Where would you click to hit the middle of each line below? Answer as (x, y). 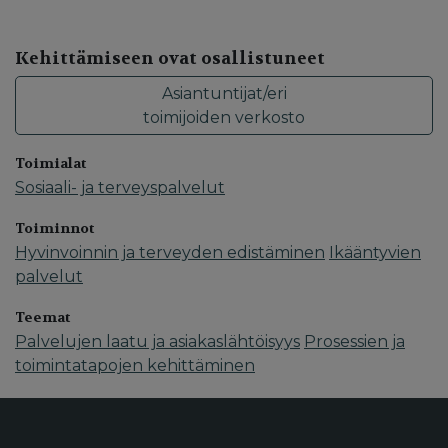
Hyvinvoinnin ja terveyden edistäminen (170, 253)
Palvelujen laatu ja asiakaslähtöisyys (157, 342)
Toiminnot (54, 228)
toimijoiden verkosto (224, 117)
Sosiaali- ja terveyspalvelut (120, 188)
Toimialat (50, 163)
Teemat (42, 317)
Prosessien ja (354, 342)
